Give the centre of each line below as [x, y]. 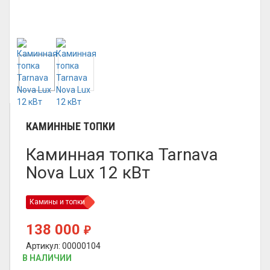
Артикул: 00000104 [63, 246]
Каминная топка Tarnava [122, 155]
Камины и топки [57, 202]
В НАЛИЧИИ [47, 258]
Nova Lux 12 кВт [88, 173]
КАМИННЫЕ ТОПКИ [71, 126]
